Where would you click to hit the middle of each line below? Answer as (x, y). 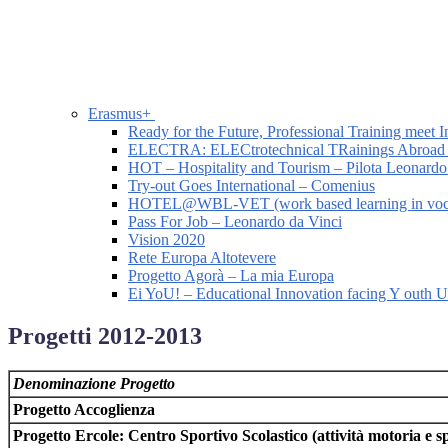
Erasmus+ (121, 114)
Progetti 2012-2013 (105, 336)
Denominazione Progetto (94, 384)
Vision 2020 (166, 240)
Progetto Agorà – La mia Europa (231, 276)
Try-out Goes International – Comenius (251, 186)
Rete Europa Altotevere (202, 258)
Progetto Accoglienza (84, 410)
